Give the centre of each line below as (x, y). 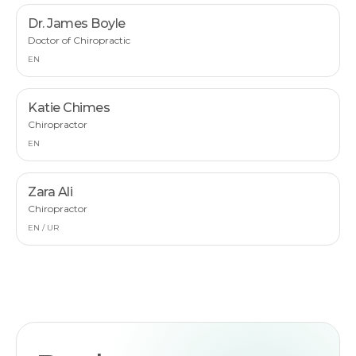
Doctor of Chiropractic (79, 40)
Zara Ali (50, 192)
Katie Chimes (69, 108)
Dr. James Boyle (77, 23)
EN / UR (43, 228)
